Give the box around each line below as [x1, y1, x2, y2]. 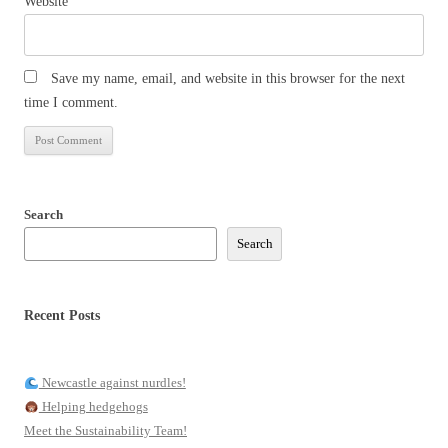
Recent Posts [24, 308, 100, 324]
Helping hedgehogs [38, 399, 148, 415]
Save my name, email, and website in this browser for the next [51, 71, 405, 87]
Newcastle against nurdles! [38, 375, 186, 391]
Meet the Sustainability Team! [24, 423, 187, 439]
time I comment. [24, 95, 118, 111]
